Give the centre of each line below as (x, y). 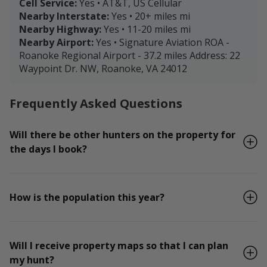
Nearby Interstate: (64, 16)
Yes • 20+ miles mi (151, 16)
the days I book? (48, 149)
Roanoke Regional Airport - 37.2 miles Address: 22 (130, 55)
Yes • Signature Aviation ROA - (163, 42)
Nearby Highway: (60, 29)
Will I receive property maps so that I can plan (119, 245)
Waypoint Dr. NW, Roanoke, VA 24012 (103, 68)
